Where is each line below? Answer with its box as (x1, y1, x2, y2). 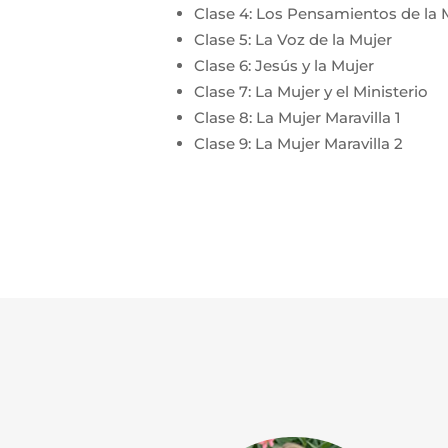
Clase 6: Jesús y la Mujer (194, 56, 375, 76)
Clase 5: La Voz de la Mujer (194, 30, 393, 50)
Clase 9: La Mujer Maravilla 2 (194, 134, 404, 154)
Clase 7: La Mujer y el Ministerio (194, 82, 429, 102)
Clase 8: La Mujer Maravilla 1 (194, 108, 402, 128)
